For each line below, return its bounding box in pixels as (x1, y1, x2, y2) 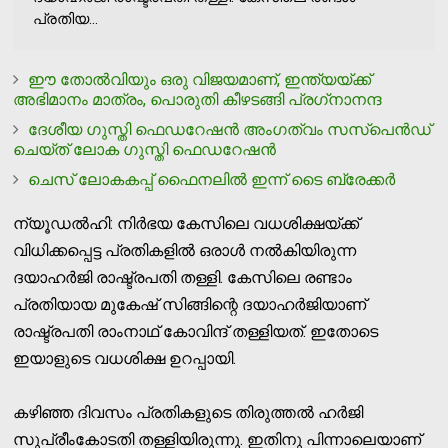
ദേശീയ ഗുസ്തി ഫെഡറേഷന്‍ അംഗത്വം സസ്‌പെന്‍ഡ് (28, 119, 432, 139)
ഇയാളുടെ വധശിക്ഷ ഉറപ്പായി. (13, 348, 237, 368)
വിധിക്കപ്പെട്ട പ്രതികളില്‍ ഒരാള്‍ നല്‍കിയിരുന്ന (13, 240, 357, 260)
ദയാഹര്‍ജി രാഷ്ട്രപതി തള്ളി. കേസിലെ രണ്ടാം (13, 267, 353, 287)
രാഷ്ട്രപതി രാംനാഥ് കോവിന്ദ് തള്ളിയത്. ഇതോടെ (13, 321, 379, 341)
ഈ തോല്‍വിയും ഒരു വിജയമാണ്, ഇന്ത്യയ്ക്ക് (28, 69, 372, 89)
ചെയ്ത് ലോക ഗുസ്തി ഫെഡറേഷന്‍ (13, 139, 277, 159)
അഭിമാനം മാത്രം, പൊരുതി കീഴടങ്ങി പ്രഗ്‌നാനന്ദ (13, 89, 383, 109)
